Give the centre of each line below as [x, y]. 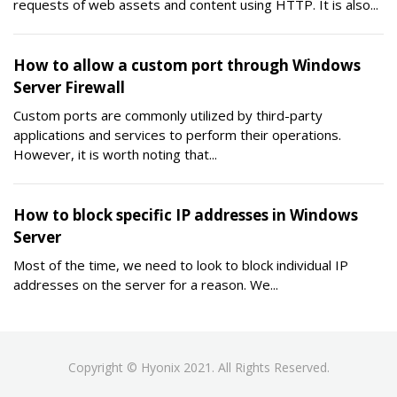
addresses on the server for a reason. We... [146, 284]
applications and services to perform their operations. [177, 135]
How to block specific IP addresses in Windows [186, 215]
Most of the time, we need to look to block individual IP [181, 265]
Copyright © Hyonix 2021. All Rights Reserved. [198, 367]
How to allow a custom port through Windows [187, 65]
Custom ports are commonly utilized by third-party [168, 115]
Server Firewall [69, 87]
